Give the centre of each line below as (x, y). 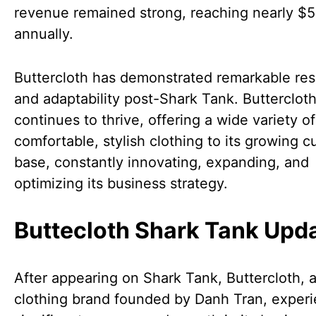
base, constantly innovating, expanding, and (162, 162)
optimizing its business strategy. (121, 183)
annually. (44, 34)
